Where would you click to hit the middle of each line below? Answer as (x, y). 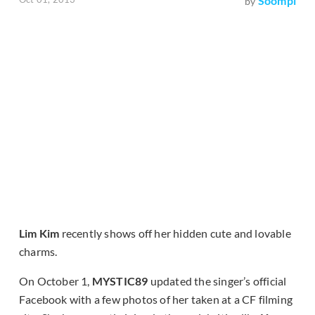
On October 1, (56, 281)
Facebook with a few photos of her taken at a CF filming (156, 300)
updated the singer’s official (217, 281)
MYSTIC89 (120, 281)
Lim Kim (39, 233)
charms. (38, 252)
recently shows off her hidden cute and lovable (175, 233)
